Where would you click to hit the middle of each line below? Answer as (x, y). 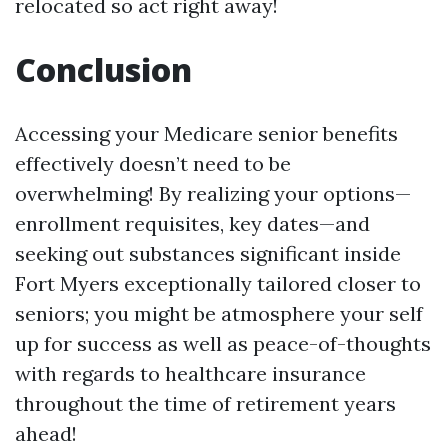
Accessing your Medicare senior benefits (206, 133)
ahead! (46, 433)
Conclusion (103, 69)
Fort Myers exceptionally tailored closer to (218, 283)
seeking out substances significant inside (208, 253)
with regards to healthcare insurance (190, 373)
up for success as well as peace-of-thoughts (223, 343)
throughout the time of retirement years (205, 403)
